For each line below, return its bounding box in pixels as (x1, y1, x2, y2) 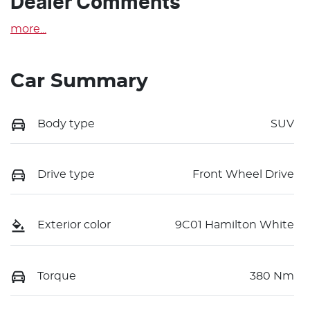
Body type (37, 118, 95, 129)
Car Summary (10, 71, 148, 91)
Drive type (37, 168, 95, 180)
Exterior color (37, 219, 111, 231)
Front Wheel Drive (192, 168, 294, 180)
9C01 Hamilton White (175, 219, 294, 231)
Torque (37, 270, 76, 282)
